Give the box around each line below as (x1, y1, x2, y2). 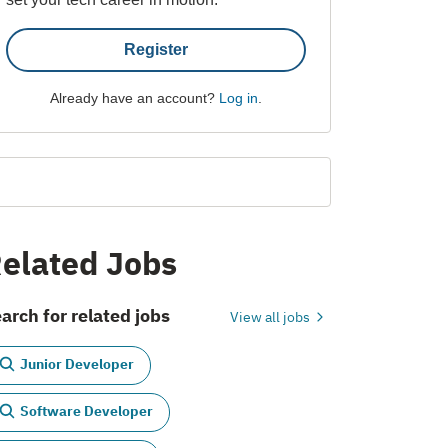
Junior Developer (20, 355, 134, 374)
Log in (218, 89, 258, 106)
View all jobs (229, 307, 313, 326)
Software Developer (20, 402, 153, 421)
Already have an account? (49, 89, 219, 106)
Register (123, 40, 188, 58)
